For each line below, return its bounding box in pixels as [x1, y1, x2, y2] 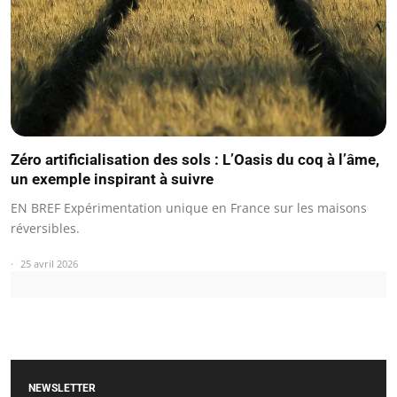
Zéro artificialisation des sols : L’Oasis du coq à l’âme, [11, 150, 379, 168]
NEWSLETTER [28, 381, 96, 394]
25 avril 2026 [20, 256, 78, 270]
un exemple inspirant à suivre [11, 169, 214, 188]
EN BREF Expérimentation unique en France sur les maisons [11, 198, 367, 216]
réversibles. [11, 219, 80, 237]
